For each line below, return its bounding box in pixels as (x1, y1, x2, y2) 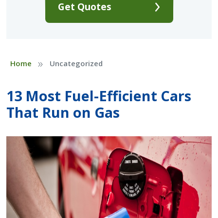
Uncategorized (49, 58, 103, 69)
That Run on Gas (6, 103, 120, 122)
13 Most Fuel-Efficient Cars (6, 86, 192, 106)
